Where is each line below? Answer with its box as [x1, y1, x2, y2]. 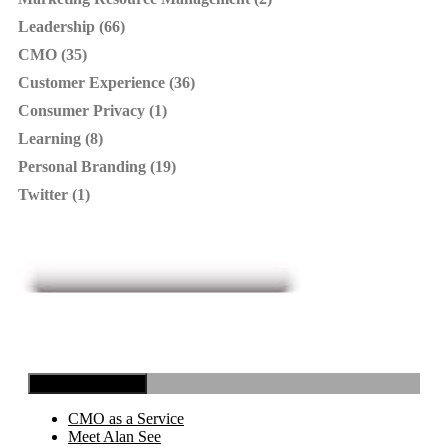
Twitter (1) [18, 186, 90, 204]
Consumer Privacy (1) [18, 102, 167, 120]
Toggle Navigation [36, 375, 139, 391]
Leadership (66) [18, 18, 125, 36]
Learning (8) [18, 130, 103, 148]
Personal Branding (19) [18, 158, 176, 176]
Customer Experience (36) [18, 74, 195, 92]
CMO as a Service [68, 409, 184, 427]
